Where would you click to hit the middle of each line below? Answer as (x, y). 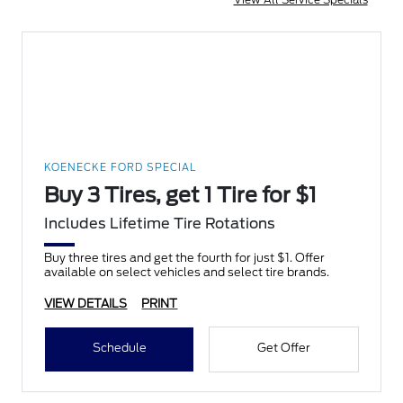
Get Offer (283, 348)
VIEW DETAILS (86, 304)
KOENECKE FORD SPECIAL (121, 168)
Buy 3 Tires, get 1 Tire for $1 (181, 196)
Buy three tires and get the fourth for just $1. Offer (185, 258)
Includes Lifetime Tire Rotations (160, 224)
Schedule (119, 348)
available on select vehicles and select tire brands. (187, 273)
